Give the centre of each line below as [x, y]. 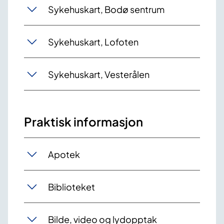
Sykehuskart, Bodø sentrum [106, 9]
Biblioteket [71, 186]
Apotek [64, 154]
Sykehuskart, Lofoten [93, 41]
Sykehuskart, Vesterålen [99, 74]
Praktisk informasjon [83, 122]
